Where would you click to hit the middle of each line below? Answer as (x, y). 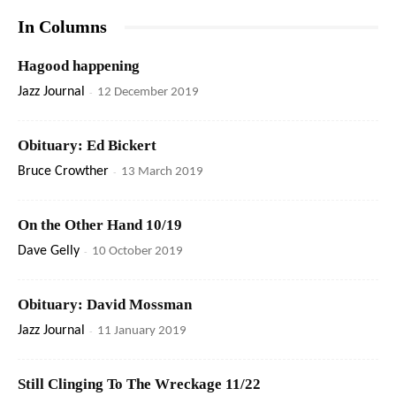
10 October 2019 (137, 252)
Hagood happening (79, 66)
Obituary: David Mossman (105, 305)
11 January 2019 (142, 331)
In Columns (62, 27)
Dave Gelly (49, 251)
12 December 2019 (148, 93)
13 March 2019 (162, 172)
